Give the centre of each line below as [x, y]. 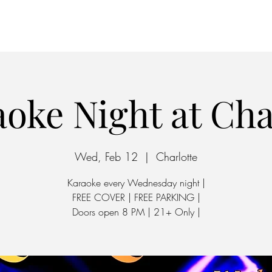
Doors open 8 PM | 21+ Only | [136, 212]
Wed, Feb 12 [106, 157]
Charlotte [177, 157]
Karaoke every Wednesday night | [136, 183]
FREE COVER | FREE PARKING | [136, 197]
